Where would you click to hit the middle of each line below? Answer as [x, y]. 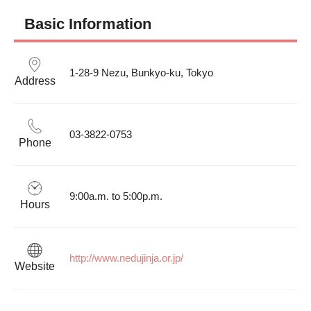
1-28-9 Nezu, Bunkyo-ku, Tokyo [141, 73]
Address [35, 81]
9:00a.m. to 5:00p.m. [116, 196]
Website [35, 266]
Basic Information [88, 24]
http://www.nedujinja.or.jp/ [126, 258]
